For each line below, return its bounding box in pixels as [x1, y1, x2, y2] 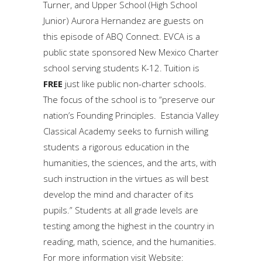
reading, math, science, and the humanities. [43, 235, 216, 247]
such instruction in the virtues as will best [43, 172, 209, 184]
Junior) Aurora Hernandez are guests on [43, 14, 204, 26]
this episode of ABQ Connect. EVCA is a [43, 30, 200, 42]
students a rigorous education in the [43, 140, 189, 153]
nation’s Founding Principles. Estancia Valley [43, 109, 219, 121]
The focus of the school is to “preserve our [43, 93, 215, 105]
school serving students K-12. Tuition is [43, 61, 199, 74]
